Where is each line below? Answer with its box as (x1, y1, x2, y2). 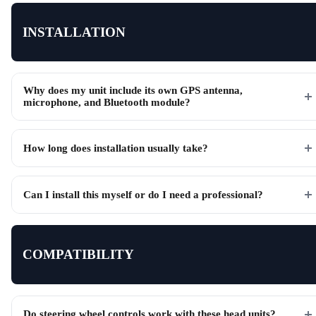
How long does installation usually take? (23, 142, 208, 154)
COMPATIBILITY (23, 247, 134, 262)
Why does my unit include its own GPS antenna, (23, 85, 243, 97)
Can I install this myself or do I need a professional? (23, 188, 263, 200)
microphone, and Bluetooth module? (23, 97, 190, 109)
